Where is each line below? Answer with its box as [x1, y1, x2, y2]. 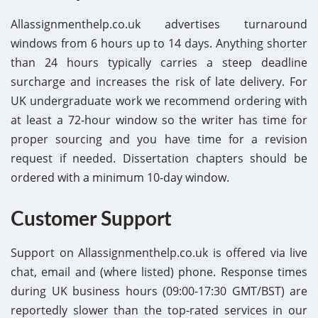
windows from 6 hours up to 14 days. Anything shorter [11, 35, 307, 51]
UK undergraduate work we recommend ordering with [11, 92, 307, 109]
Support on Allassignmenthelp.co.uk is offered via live [11, 244, 307, 261]
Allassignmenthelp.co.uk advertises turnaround [11, 16, 307, 32]
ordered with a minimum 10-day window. [11, 169, 229, 185]
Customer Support [11, 209, 171, 229]
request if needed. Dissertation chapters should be [11, 150, 307, 166]
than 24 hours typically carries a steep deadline [11, 54, 307, 70]
